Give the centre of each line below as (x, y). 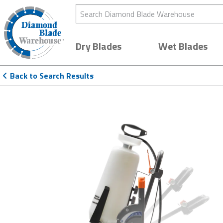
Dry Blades (99, 46)
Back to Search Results (52, 76)
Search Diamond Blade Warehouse (128, 10)
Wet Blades (183, 46)
